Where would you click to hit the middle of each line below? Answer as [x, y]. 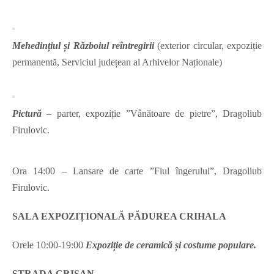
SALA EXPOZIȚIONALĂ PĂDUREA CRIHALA [119, 217]
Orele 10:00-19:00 [49, 245]
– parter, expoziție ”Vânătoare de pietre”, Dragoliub [152, 114]
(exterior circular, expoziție [210, 46]
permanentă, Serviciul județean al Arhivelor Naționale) [117, 62]
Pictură [27, 114]
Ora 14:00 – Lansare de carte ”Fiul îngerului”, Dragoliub [137, 171]
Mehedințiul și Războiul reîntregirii [85, 46]
